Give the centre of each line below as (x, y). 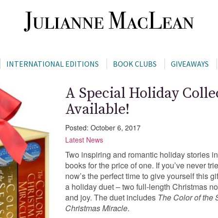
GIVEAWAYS (190, 64)
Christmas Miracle (96, 208)
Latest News (84, 139)
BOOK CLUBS (135, 64)
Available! (97, 109)
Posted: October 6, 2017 (103, 127)
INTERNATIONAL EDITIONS (52, 64)
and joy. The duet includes (111, 197)
